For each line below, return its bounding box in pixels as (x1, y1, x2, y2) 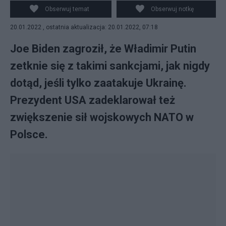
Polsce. (10, 128, 48, 141)
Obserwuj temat (44, 6, 89, 13)
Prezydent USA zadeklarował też (10, 94, 175, 106)
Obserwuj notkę (151, 6, 194, 13)
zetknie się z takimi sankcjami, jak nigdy (10, 60, 210, 72)
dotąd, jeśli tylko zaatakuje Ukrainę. (10, 77, 187, 89)
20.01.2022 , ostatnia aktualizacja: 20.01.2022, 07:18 (10, 24, 158, 31)
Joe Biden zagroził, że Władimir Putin (10, 42, 196, 55)
